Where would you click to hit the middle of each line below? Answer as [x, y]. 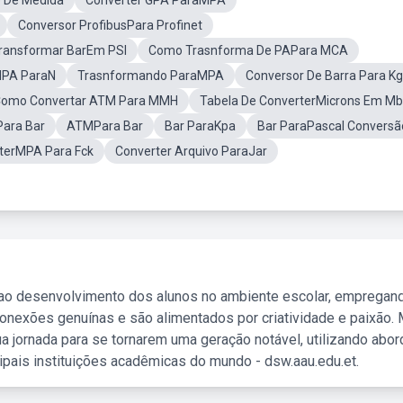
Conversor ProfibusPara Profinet [110, 25]
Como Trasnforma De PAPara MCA [248, 50]
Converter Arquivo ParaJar [191, 151]
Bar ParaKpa [200, 126]
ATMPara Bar [105, 126]
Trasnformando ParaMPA [151, 76]
